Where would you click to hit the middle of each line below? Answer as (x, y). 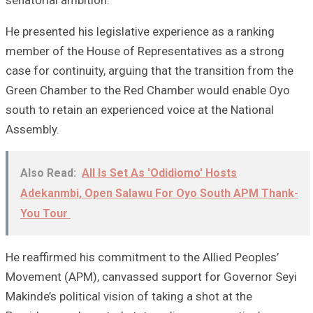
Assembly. (32, 129)
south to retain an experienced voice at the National (140, 109)
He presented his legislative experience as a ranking (140, 31)
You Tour (45, 213)
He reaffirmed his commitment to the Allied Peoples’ (142, 257)
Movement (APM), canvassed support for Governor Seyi (151, 276)
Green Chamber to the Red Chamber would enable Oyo (148, 90)
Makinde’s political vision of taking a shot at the (129, 296)
